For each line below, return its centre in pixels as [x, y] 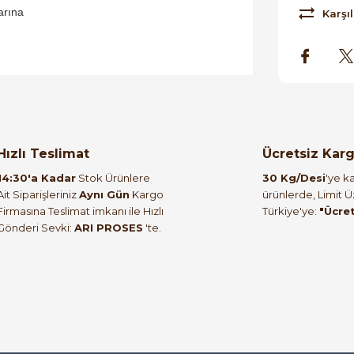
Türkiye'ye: [291, 211]
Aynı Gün [104, 194]
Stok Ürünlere [113, 177]
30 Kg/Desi [294, 177]
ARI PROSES [109, 227]
